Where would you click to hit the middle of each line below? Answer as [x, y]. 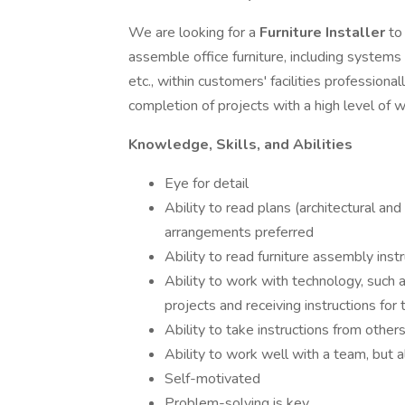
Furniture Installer [324, 33]
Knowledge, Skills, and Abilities [240, 145]
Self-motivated [212, 379]
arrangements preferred [239, 232]
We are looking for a [194, 33]
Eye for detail [207, 184]
